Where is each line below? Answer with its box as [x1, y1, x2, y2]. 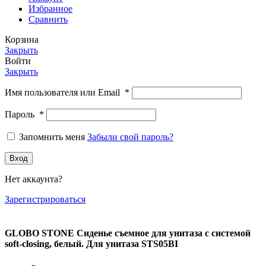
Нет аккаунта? [5, 174, 62, 185]
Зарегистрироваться [5, 194, 85, 205]
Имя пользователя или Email [5, 87, 125, 98]
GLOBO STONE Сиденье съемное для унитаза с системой [5, 228, 251, 239]
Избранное [28, 4, 72, 14]
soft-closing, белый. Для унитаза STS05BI [5, 239, 178, 249]
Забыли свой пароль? [87, 132, 173, 142]
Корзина [5, 34, 39, 45]
